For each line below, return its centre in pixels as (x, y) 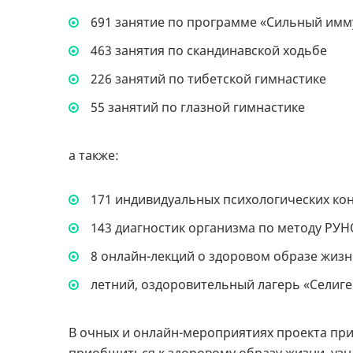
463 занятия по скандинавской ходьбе (207, 50)
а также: (94, 155)
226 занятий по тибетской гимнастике (207, 79)
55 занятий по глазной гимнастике (196, 107)
